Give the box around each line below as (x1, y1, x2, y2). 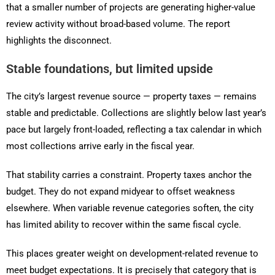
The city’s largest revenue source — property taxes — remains (6, 91, 257, 103)
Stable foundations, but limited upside (6, 61, 213, 77)
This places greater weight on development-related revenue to (6, 248, 258, 260)
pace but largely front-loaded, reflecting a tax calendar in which (6, 124, 261, 136)
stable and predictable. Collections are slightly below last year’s (6, 107, 266, 119)
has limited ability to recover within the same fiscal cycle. (6, 219, 241, 231)
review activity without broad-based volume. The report (6, 18, 230, 30)
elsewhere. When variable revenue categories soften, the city (6, 203, 254, 214)
